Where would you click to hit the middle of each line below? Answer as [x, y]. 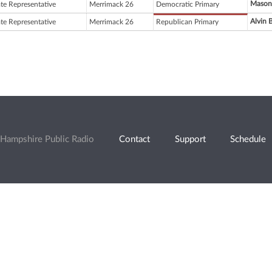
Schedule [248, 139]
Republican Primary [187, 22]
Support [190, 139]
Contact [134, 139]
